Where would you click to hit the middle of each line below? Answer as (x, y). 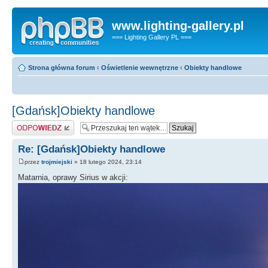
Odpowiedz (28, 124)
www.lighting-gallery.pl (178, 26)
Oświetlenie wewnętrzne (140, 67)
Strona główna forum (62, 67)
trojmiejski (57, 162)
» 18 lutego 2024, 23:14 (107, 162)
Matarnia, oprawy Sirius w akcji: (73, 177)
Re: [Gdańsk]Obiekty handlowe (92, 149)
